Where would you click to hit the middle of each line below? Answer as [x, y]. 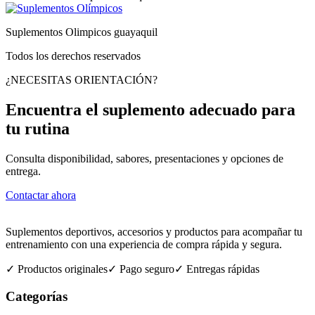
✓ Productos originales [57, 269]
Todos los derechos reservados [73, 56]
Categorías [37, 296]
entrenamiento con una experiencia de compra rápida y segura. [144, 244]
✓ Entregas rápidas [217, 269]
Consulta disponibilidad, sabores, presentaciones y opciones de [144, 158]
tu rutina [38, 128]
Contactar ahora [41, 195]
